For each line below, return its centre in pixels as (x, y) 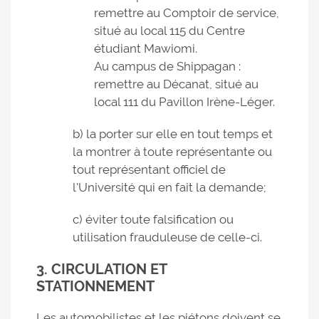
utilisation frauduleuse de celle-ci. (167, 237)
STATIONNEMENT (95, 286)
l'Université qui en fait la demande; (169, 187)
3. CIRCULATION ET (101, 269)
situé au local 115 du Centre (169, 31)
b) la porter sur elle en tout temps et (173, 134)
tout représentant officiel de (149, 169)
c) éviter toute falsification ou (153, 219)
